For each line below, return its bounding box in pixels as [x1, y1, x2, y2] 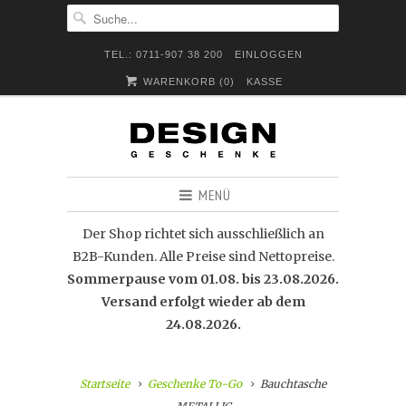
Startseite [79, 377, 130, 391]
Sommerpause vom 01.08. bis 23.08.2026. [67, 271, 339, 287]
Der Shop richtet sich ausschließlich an [82, 226, 324, 242]
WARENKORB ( [140, 76, 225, 87]
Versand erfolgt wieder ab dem [101, 294, 305, 310]
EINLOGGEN [234, 49, 303, 60]
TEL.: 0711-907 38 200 [103, 49, 223, 60]
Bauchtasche [257, 377, 327, 391]
